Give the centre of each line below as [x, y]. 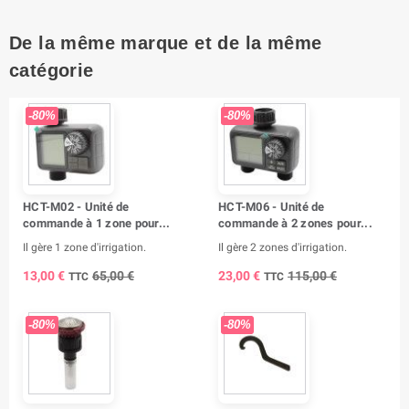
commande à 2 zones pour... [295, 223]
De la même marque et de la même [166, 42]
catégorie [52, 70]
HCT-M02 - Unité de [76, 206]
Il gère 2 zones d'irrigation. [283, 247]
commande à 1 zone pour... [97, 223]
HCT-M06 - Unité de [272, 206]
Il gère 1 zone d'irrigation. [84, 247]
